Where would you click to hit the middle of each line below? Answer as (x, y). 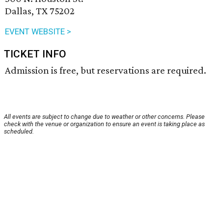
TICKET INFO (35, 54)
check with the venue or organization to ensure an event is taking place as (104, 124)
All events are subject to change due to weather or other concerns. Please (104, 117)
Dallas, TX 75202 (40, 11)
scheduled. (19, 132)
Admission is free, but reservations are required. (106, 70)
